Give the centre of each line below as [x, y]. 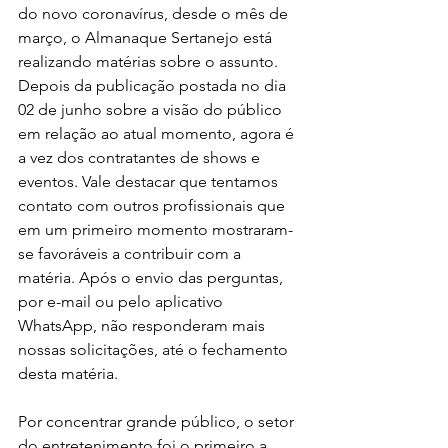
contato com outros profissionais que [153, 205]
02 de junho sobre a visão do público [152, 109]
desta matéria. [68, 373]
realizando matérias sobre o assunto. [150, 61]
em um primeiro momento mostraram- [155, 229]
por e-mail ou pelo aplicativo [122, 301]
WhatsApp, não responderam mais [143, 325]
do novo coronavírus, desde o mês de [155, 13]
